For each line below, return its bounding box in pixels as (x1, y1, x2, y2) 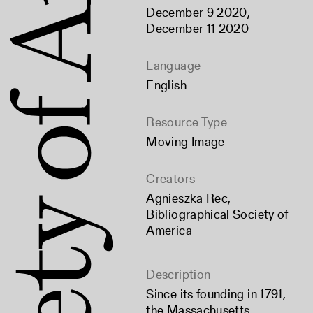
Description (146, 265, 211, 283)
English (146, 76, 187, 94)
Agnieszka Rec (146, 189, 228, 207)
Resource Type (146, 113, 228, 131)
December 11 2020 (146, 20, 249, 37)
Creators (146, 170, 196, 187)
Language (146, 57, 201, 74)
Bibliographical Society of (146, 205, 289, 223)
